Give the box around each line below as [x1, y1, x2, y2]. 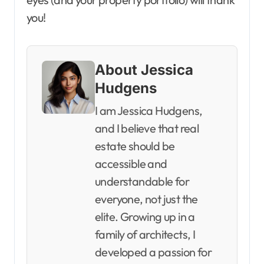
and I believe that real [95, 121, 199, 136]
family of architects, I [95, 227, 196, 242]
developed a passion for [95, 245, 212, 260]
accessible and [95, 156, 167, 171]
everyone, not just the [95, 192, 198, 207]
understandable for [95, 174, 190, 189]
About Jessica [95, 61, 193, 79]
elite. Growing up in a [95, 209, 195, 225]
